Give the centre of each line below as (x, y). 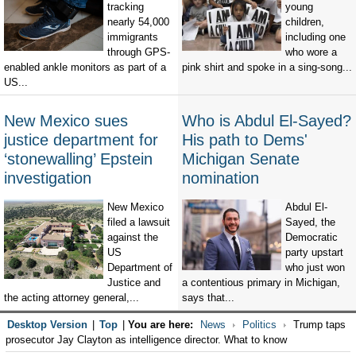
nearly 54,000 (138, 22)
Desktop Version (47, 325)
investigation (48, 178)
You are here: (160, 325)
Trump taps (317, 325)
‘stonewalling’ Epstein (78, 159)
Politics (259, 325)
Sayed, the (310, 222)
